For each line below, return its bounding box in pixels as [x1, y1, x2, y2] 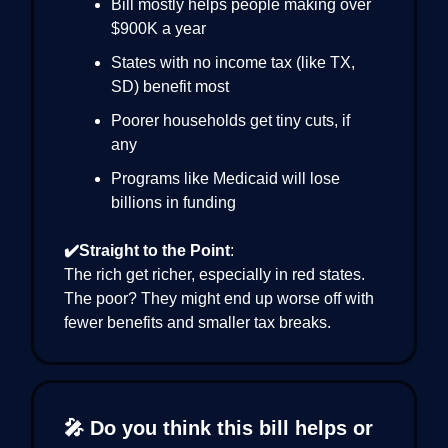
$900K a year [111, 19, 206, 37]
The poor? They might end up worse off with [64, 289, 374, 307]
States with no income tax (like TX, [111, 53, 355, 71]
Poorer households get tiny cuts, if [111, 111, 350, 129]
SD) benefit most [111, 77, 229, 95]
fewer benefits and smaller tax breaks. [64, 313, 331, 331]
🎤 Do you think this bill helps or [64, 416, 373, 439]
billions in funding [111, 193, 236, 211]
